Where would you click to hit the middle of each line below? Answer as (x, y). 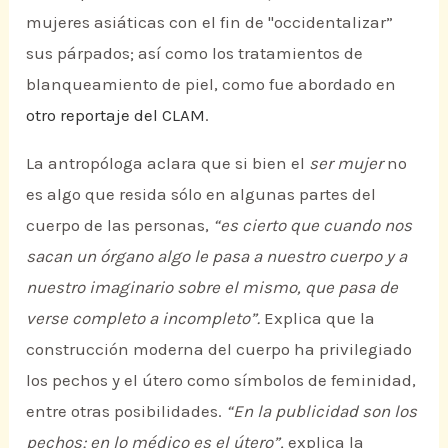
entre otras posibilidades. (126, 410)
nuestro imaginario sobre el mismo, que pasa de (212, 286)
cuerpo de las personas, (120, 224)
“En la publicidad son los (322, 410)
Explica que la (318, 317)
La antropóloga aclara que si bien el (168, 162)
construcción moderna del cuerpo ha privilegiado (219, 348)
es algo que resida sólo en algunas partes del (201, 193)
